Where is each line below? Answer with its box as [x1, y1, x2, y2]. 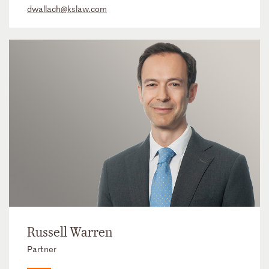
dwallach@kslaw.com [27, 2, 107, 14]
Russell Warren [27, 223, 112, 241]
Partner [27, 243, 56, 255]
